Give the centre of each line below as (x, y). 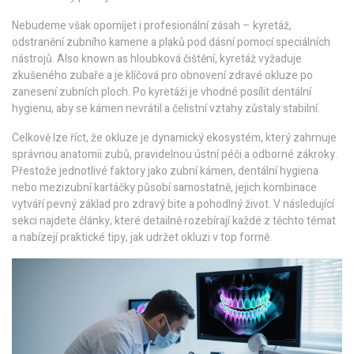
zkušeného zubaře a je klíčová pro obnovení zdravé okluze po (162, 75)
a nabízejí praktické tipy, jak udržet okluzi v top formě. (142, 237)
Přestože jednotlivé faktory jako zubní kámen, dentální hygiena (165, 171)
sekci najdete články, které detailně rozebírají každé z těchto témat (174, 221)
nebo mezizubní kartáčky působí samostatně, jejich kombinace (164, 188)
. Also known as (91, 59)
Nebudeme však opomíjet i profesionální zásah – (132, 26)
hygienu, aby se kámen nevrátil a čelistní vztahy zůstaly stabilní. (166, 109)
